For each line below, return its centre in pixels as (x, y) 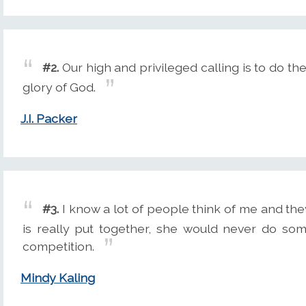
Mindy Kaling (58, 278)
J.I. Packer (49, 119)
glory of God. (59, 87)
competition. (58, 246)
